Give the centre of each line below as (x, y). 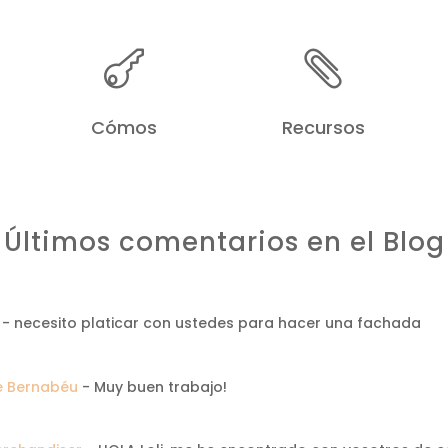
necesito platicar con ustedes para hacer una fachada (218, 322)
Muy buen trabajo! (161, 386)
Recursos (323, 127)
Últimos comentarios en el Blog (224, 241)
